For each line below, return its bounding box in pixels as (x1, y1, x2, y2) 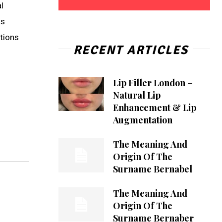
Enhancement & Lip (112, 101, 196, 113)
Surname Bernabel (112, 163, 192, 175)
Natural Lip (112, 89, 161, 101)
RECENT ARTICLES (73, 42, 188, 57)
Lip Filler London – (112, 76, 193, 89)
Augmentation (112, 113, 172, 126)
